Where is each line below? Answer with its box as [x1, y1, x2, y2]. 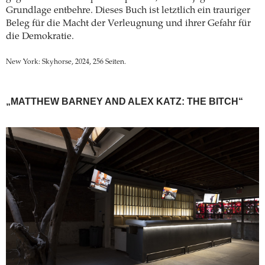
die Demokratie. [6, 32, 74, 42]
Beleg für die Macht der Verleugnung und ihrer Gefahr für [6, 19, 251, 29]
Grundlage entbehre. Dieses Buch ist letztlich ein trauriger [6, 6, 250, 16]
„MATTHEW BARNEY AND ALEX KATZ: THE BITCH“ [6, 96, 243, 107]
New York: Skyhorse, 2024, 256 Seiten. [6, 59, 126, 66]
